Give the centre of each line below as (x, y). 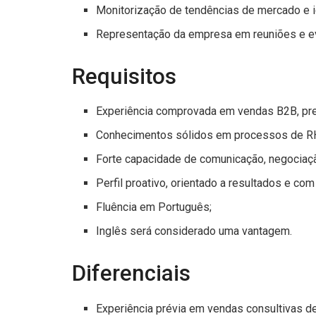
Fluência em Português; (154, 207)
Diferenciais (131, 274)
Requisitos (124, 76)
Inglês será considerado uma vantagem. (194, 231)
